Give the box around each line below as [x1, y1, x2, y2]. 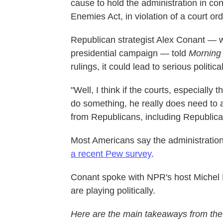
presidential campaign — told [71, 48, 186, 58]
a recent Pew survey [71, 149, 151, 159]
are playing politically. [71, 186, 155, 196]
